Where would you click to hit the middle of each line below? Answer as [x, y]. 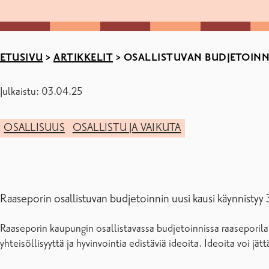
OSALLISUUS [34, 128]
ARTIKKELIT [83, 58]
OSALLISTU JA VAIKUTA [127, 128]
